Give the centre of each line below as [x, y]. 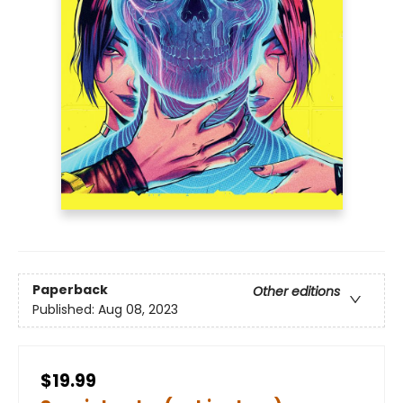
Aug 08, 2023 [138, 309]
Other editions [296, 291]
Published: [65, 309]
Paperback [70, 289]
